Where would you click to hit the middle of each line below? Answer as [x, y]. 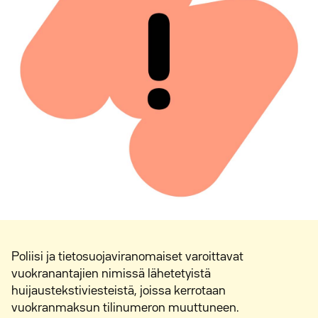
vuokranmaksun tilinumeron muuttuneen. [125, 308]
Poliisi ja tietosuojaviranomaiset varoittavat [127, 257]
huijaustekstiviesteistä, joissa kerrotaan [119, 291]
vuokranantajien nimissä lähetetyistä [111, 274]
